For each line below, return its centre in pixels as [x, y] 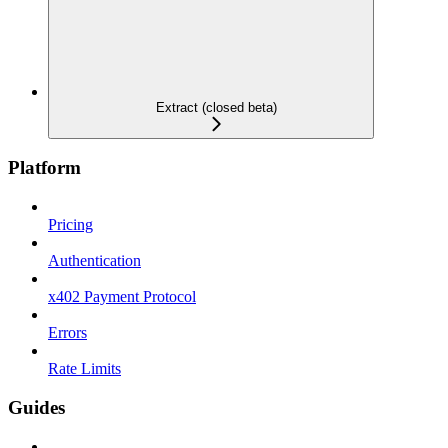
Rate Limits [84, 369]
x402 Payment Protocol [122, 297]
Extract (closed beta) [216, 107]
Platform [44, 168]
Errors [67, 333]
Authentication [94, 261]
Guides [36, 407]
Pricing [70, 225]
